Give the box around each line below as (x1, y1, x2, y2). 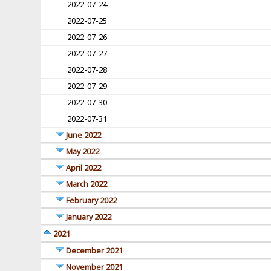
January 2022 (66, 212, 112, 223)
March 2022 (66, 179, 108, 190)
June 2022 (66, 130, 102, 141)
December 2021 (66, 246, 123, 256)
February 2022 (66, 195, 117, 206)
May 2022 (66, 146, 100, 157)
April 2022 (66, 163, 102, 174)
